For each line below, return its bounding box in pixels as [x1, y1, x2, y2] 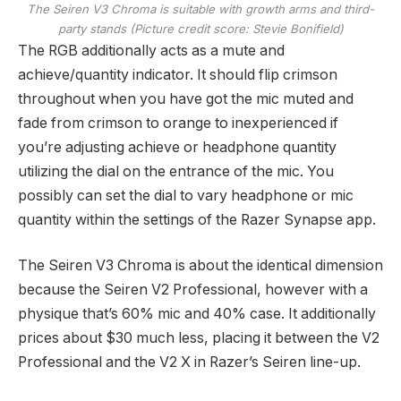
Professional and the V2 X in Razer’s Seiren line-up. [18, 354, 361, 371]
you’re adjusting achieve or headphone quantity [18, 138, 337, 156]
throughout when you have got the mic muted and [18, 90, 354, 107]
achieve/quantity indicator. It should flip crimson [18, 65, 337, 83]
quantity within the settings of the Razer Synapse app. [18, 210, 376, 228]
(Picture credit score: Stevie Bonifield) [129, 21, 344, 36]
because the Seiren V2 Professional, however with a [18, 281, 368, 299]
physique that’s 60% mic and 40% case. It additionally [18, 305, 376, 323]
